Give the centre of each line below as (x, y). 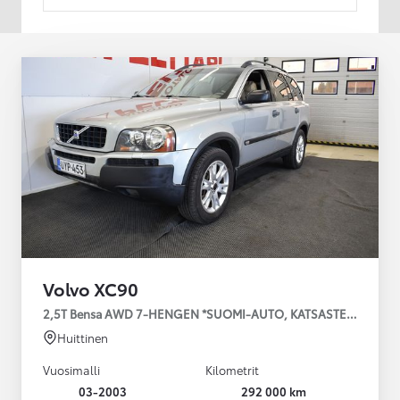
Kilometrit (232, 369)
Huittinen (83, 337)
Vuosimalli (71, 369)
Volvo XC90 (91, 288)
